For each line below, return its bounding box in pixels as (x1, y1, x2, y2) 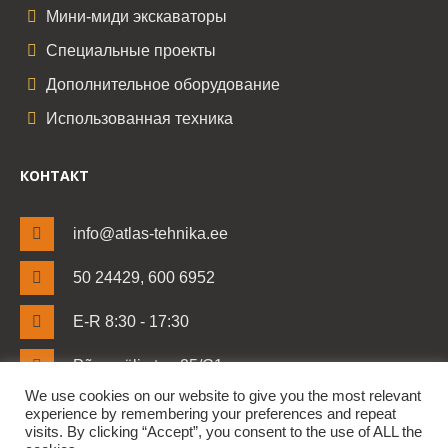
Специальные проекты (45, 41, 216, 59)
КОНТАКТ (20, 165, 90, 185)
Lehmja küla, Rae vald (73, 376, 233, 394)
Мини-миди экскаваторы (45, 7, 227, 25)
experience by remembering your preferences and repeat (25, 406, 396, 422)
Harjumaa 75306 (73, 396, 193, 414)
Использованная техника (45, 109, 233, 127)
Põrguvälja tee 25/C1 (73, 356, 224, 374)
